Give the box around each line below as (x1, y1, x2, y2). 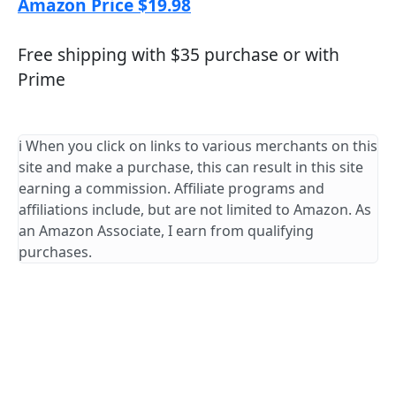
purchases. (19, 242, 92, 262)
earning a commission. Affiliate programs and (19, 179, 324, 198)
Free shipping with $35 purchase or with (18, 42, 339, 66)
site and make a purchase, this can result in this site (19, 157, 363, 177)
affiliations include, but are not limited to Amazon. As (19, 200, 371, 219)
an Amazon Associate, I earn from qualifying (19, 221, 314, 240)
